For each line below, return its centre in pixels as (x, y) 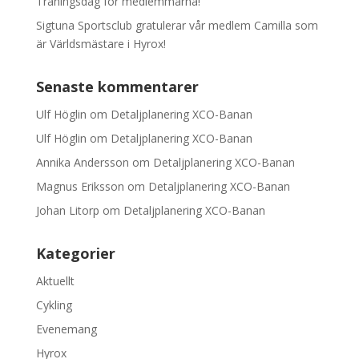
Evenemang (66, 329)
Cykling (54, 305)
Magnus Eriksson (80, 186)
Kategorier (75, 253)
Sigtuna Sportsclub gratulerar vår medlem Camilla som (177, 25)
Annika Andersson (82, 162)
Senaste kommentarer (117, 86)
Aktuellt (55, 280)
